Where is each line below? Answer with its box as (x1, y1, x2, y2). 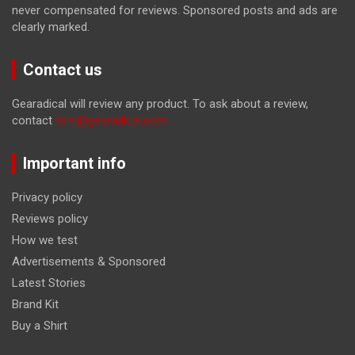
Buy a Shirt (12, 319, 67, 334)
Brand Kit (12, 297, 59, 312)
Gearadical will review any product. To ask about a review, (12, 97, 308, 112)
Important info (23, 154, 126, 174)
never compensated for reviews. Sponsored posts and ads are (12, 3, 338, 18)
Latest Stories (12, 276, 86, 291)
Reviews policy (12, 212, 88, 227)
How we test (12, 233, 78, 248)
